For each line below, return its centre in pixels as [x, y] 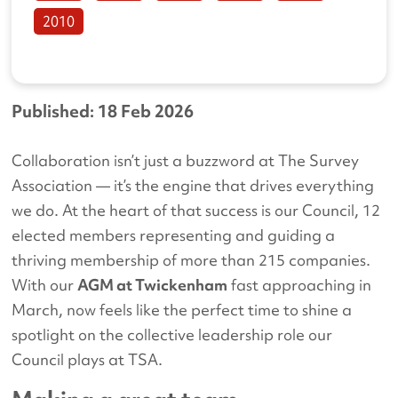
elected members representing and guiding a [174, 235]
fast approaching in [300, 285]
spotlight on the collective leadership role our [172, 335]
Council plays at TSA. [88, 360]
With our [45, 285]
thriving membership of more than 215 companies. [191, 260]
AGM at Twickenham [153, 285]
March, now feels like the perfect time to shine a [182, 310]
